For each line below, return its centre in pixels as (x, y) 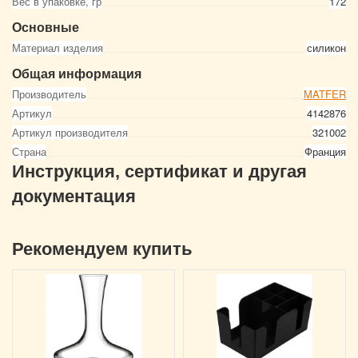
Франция (325, 151)
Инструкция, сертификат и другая (159, 171)
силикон (326, 48)
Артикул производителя (70, 132)
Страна (29, 151)
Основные (46, 27)
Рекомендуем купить (102, 249)
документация (74, 196)
